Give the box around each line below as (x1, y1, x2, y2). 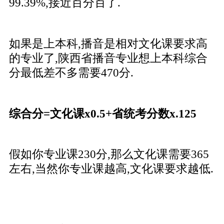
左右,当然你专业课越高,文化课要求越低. (8, 162, 213, 175)
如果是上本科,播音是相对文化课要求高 (8, 37, 207, 50)
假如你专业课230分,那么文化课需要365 (8, 148, 209, 161)
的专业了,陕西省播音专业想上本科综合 (8, 51, 207, 64)
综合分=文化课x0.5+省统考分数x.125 (8, 107, 196, 120)
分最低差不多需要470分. (8, 66, 133, 79)
